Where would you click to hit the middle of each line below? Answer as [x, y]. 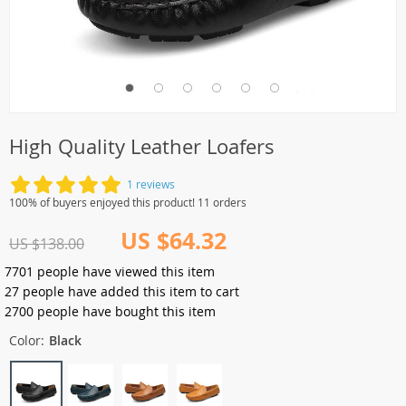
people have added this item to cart [129, 291]
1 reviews [151, 184]
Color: [27, 340]
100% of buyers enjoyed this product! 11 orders [128, 202]
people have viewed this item [124, 271]
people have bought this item [125, 311]
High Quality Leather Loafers [142, 146]
